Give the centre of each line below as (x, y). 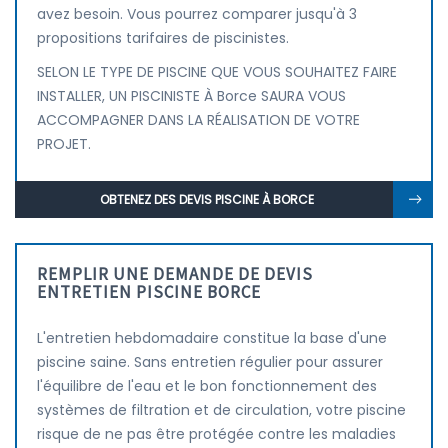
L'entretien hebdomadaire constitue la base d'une (212, 338)
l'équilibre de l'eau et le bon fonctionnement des (207, 386)
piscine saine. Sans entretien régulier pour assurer (210, 362)
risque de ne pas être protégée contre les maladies (216, 434)
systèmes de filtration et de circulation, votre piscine (221, 410)
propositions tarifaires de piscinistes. (163, 38)
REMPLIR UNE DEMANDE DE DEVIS (175, 274)
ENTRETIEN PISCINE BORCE (149, 292)
